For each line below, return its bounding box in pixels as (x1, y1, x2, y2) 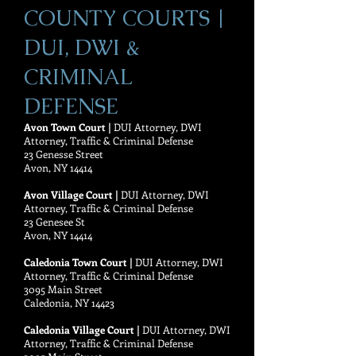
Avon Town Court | (24, 120, 114, 133)
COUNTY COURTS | (24, 4, 226, 32)
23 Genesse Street (24, 147, 103, 161)
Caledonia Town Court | (24, 255, 135, 269)
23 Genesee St (24, 215, 85, 228)
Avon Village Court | (24, 188, 121, 201)
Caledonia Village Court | (24, 323, 142, 336)
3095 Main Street (24, 282, 103, 296)
